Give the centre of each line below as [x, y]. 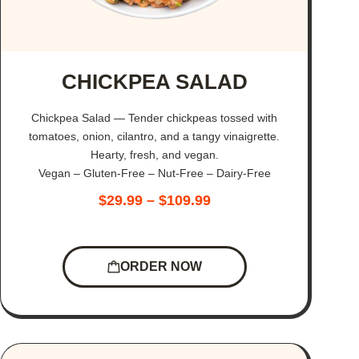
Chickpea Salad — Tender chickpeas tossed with [155, 118]
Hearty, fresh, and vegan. [154, 155]
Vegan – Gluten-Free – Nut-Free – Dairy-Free [154, 173]
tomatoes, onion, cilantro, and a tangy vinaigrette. [155, 137]
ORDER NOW [161, 266]
